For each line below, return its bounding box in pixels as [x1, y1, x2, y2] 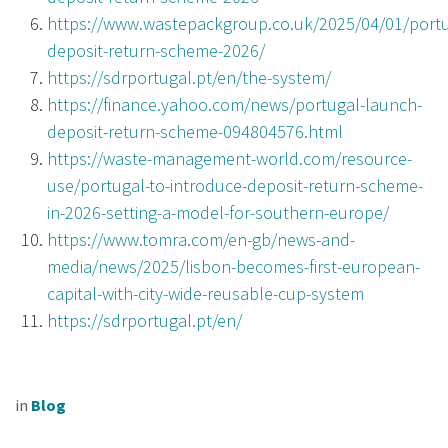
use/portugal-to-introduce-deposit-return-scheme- [47, 173, 423, 197]
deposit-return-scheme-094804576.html [47, 119, 343, 143]
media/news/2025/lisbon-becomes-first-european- [47, 254, 420, 278]
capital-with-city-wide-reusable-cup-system [47, 281, 364, 305]
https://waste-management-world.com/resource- [47, 146, 412, 170]
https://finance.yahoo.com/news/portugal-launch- [47, 92, 422, 116]
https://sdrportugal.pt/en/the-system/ [47, 65, 331, 89]
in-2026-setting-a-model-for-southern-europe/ [47, 200, 389, 224]
